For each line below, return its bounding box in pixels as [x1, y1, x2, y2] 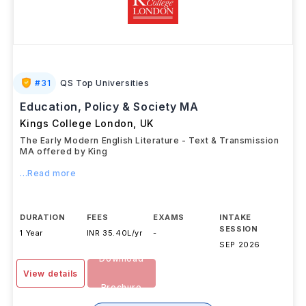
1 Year [20, 228, 44, 238]
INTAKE [219, 212, 251, 222]
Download [99, 253, 144, 264]
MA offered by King [20, 146, 108, 156]
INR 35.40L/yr [86, 228, 143, 238]
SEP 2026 [219, 240, 261, 249]
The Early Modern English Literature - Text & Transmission [20, 135, 279, 145]
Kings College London [20, 117, 134, 129]
